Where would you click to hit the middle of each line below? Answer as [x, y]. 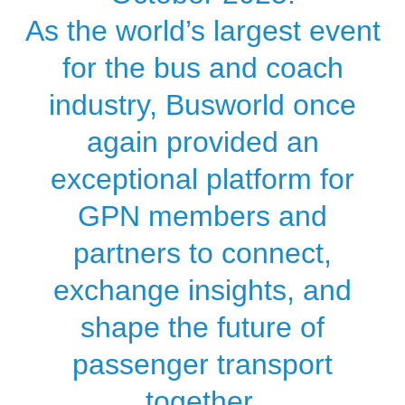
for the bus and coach [202, 67]
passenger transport [202, 364]
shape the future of [202, 327]
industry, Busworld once [202, 104]
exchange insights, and [202, 290]
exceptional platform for [202, 179]
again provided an [202, 141]
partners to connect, [202, 253]
